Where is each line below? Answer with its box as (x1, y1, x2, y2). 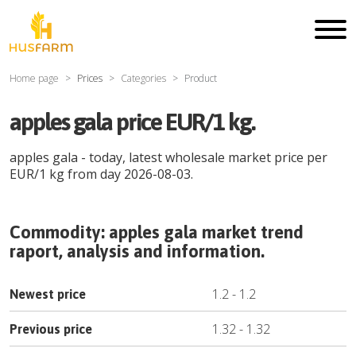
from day (64, 165, 124, 183)
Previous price (10, 322, 92, 336)
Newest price (10, 287, 86, 301)
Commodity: (10, 222, 109, 242)
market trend (198, 222, 304, 242)
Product (184, 72, 217, 85)
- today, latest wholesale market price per (78, 149, 327, 166)
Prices (77, 72, 103, 85)
